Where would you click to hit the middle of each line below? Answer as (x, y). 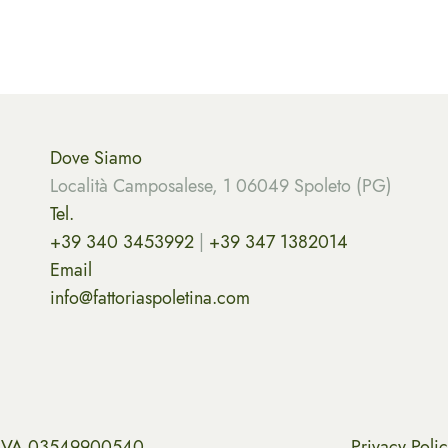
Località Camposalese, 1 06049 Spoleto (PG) (221, 186)
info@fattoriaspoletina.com (150, 298)
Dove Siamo (96, 158)
